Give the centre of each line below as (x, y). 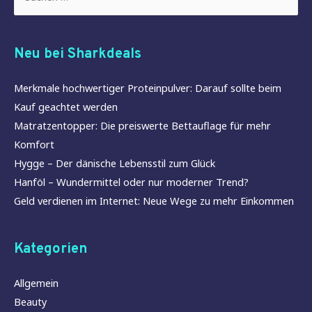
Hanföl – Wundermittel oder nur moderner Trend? (131, 181)
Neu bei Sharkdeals (78, 54)
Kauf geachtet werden (66, 106)
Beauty (30, 301)
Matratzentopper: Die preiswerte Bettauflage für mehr (142, 125)
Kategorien (50, 249)
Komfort (34, 144)
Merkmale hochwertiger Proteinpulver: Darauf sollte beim (148, 87)
